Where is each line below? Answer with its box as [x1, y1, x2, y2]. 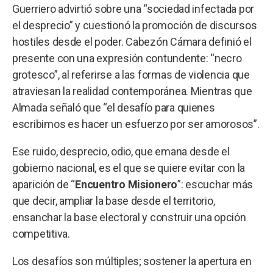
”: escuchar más [177, 177, 253, 191]
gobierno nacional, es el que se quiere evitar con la [12, 161, 245, 174]
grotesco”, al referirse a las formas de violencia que [12, 68, 250, 81]
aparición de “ [12, 177, 76, 191]
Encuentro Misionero [75, 177, 178, 191]
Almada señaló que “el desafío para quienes [12, 101, 215, 114]
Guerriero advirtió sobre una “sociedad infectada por [12, 2, 254, 15]
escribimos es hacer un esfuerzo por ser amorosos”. [12, 117, 260, 130]
